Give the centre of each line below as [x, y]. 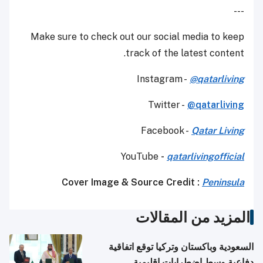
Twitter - [168, 105]
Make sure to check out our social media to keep [137, 37]
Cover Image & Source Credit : [132, 183]
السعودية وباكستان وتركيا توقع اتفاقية [181, 247]
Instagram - [162, 79]
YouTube [141, 157]
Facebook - [165, 131]
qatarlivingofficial [205, 157]
